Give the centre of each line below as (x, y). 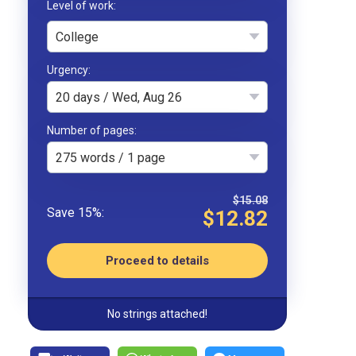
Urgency (68, 70)
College (77, 37)
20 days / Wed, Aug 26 (119, 97)
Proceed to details (157, 260)
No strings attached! (157, 313)
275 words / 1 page (110, 157)
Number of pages (91, 130)
